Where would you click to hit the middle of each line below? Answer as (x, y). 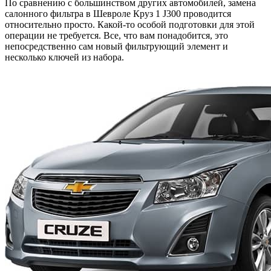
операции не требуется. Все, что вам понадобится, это (116, 35)
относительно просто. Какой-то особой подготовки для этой (130, 24)
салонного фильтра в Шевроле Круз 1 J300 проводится (118, 13)
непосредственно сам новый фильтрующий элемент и (116, 46)
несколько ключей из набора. (64, 57)
